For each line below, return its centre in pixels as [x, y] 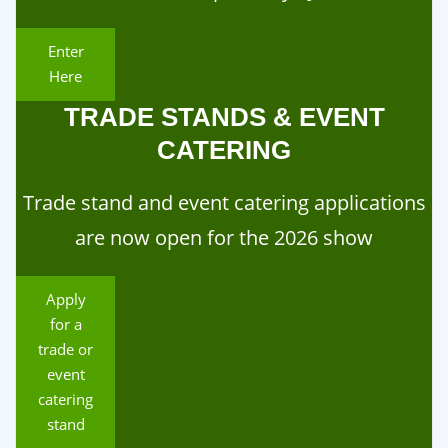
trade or [66, 349]
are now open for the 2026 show [224, 238]
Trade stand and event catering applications [224, 203]
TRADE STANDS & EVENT [224, 117]
